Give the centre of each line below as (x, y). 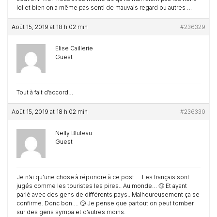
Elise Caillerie (74, 48)
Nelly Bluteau (74, 133)
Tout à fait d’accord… (45, 92)
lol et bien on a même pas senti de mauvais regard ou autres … (104, 8)
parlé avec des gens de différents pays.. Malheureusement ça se (108, 194)
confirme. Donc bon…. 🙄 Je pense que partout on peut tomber (105, 203)
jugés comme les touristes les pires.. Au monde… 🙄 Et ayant (102, 186)
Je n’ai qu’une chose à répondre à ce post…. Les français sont (103, 177)
